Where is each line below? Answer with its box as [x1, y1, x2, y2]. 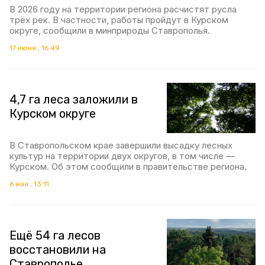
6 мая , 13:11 [9, 179, 49, 188]
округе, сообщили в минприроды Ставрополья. [9, 25, 210, 37]
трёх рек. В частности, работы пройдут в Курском [9, 14, 228, 26]
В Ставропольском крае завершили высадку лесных [9, 139, 232, 151]
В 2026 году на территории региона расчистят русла [9, 4, 237, 15]
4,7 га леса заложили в [9, 92, 138, 107]
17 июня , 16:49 [9, 44, 60, 53]
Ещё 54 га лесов [9, 228, 101, 243]
